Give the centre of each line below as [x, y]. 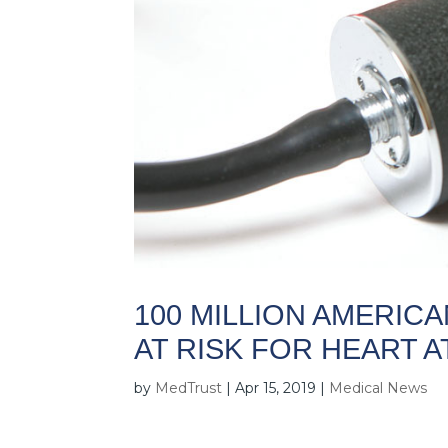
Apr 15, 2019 [276, 387]
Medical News [378, 387]
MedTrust [189, 387]
